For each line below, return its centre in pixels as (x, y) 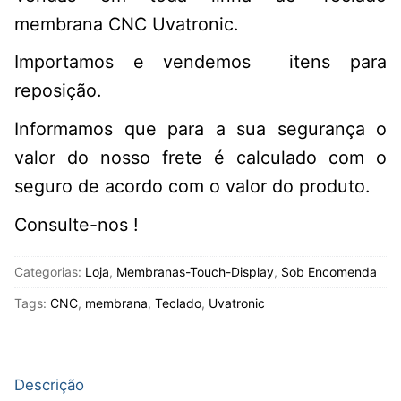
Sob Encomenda (329, 272)
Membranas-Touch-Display (195, 272)
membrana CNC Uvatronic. (126, 24)
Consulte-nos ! (77, 224)
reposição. (58, 91)
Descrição (49, 384)
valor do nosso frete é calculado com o (200, 157)
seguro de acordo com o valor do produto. (192, 186)
